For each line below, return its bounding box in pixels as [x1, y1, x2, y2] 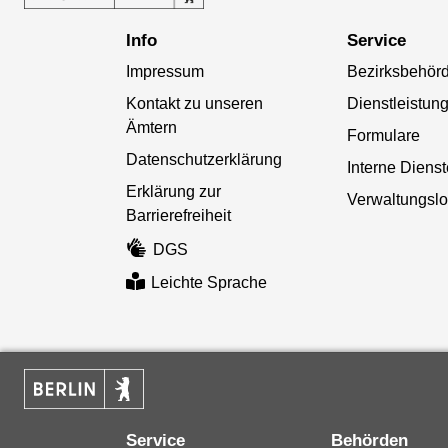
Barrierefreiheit [125, 207, 231, 225]
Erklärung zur [125, 183, 221, 201]
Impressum [125, 63, 204, 81]
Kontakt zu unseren [125, 95, 263, 113]
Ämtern [125, 119, 177, 137]
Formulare [347, 127, 421, 145]
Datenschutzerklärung [125, 151, 282, 169]
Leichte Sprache [151, 273, 268, 291]
